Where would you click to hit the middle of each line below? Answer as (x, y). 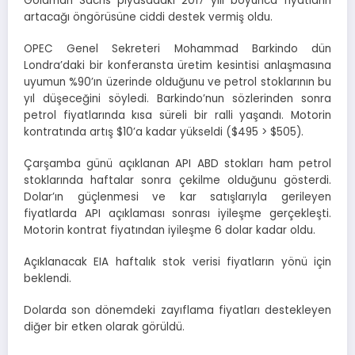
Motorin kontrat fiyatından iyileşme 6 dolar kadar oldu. (170, 230)
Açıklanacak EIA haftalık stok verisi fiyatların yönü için (177, 262)
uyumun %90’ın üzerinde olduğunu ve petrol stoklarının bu (177, 82)
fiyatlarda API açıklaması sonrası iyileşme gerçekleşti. (177, 213)
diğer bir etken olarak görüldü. (104, 327)
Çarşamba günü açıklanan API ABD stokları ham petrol (177, 163)
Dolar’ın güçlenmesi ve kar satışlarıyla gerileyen (177, 197)
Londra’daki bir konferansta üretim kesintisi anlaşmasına (177, 65)
